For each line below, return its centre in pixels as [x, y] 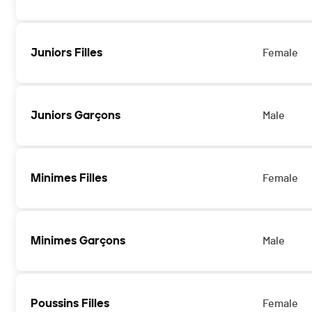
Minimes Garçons [78, 241]
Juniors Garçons [76, 116]
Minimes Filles [69, 178]
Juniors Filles [67, 53]
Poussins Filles [70, 304]
